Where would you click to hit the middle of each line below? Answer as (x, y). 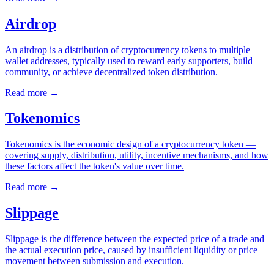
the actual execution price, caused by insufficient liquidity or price (131, 250)
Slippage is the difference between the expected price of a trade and (135, 239)
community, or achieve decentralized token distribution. (111, 72)
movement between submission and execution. (94, 261)
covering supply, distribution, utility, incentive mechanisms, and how (137, 155)
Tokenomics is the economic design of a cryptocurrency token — (130, 144)
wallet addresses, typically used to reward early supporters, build (129, 61)
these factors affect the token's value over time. (94, 166)
